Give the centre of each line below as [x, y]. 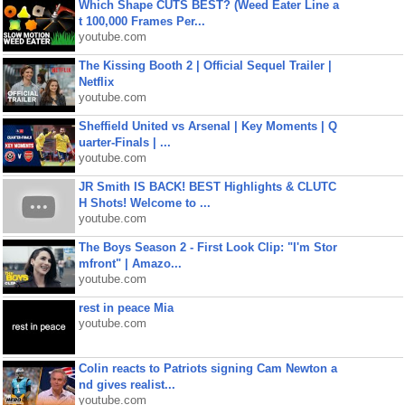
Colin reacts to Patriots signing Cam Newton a [207, 368]
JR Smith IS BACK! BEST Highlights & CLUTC [207, 187]
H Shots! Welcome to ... [144, 203]
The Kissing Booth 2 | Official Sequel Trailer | [205, 66]
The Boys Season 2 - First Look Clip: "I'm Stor [207, 247]
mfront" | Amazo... [130, 264]
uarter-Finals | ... [124, 142]
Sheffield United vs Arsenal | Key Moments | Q [207, 126]
